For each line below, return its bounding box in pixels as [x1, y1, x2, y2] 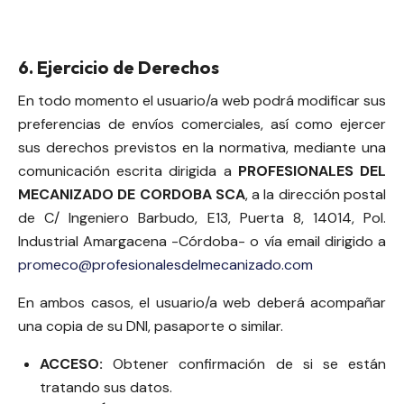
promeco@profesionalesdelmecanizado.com [18, 255, 313, 275]
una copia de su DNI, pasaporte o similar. [18, 317, 283, 336]
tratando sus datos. [40, 378, 172, 398]
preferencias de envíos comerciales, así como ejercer [18, 115, 386, 134]
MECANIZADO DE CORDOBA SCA [18, 185, 245, 205]
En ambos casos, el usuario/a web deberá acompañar [18, 293, 386, 313]
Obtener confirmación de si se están [103, 354, 386, 374]
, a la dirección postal [244, 185, 387, 205]
